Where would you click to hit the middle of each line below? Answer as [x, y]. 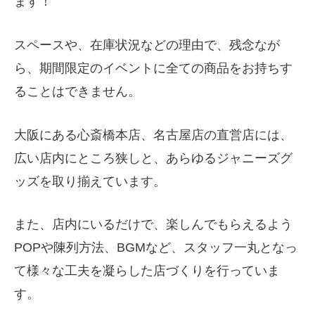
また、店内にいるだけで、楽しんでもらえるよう [153, 225]
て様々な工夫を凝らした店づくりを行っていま [147, 271]
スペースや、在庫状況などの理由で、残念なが [147, 45]
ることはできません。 [77, 91]
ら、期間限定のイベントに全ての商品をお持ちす [153, 68]
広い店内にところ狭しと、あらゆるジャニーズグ [153, 158]
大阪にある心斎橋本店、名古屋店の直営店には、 [153, 135]
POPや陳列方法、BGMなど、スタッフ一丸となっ [156, 248]
